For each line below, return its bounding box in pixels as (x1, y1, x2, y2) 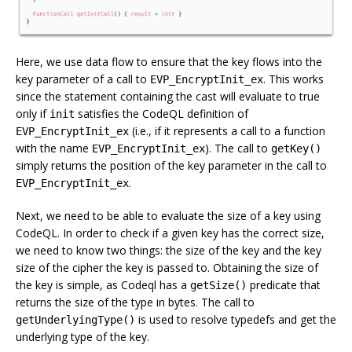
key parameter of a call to (16, 71, 150, 86)
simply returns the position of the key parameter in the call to (16, 157, 327, 173)
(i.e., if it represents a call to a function (129, 123, 325, 138)
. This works (263, 71, 324, 86)
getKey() (271, 141, 321, 155)
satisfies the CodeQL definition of (75, 105, 248, 121)
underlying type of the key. (16, 328, 149, 344)
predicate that (247, 277, 321, 292)
